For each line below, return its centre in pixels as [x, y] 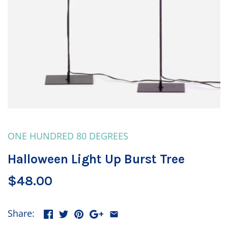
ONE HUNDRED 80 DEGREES [68, 136]
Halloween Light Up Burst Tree [96, 159]
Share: [21, 213]
